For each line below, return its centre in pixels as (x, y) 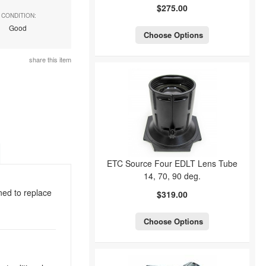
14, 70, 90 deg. (172, 176)
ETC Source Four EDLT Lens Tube (172, 163)
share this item (49, 59)
